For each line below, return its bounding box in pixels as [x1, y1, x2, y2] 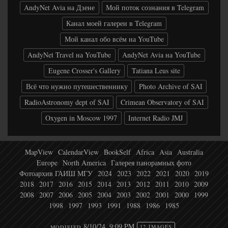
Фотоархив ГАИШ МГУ [19, 168, 93, 178]
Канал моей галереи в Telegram [66, 18, 162, 28]
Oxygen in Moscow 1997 [45, 112, 117, 123]
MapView [25, 147, 53, 157]
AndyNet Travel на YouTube [27, 49, 111, 60]
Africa [136, 147, 154, 157]
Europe [37, 157, 58, 167]
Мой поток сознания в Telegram [106, 2, 204, 12]
